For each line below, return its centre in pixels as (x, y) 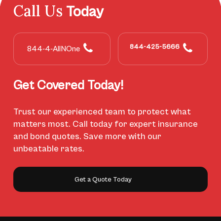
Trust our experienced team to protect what (102, 112)
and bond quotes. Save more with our (87, 137)
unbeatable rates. (49, 149)
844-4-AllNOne (53, 49)
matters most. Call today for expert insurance (105, 124)
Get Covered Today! (68, 86)
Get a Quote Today (103, 180)
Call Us (38, 11)
